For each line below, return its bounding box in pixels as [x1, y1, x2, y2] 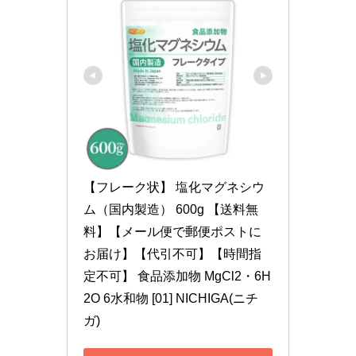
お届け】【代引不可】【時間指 [83, 247, 261, 261]
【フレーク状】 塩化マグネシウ [83, 180, 265, 195]
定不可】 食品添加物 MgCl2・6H [83, 269, 271, 284]
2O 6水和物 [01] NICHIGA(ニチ [83, 292, 258, 306]
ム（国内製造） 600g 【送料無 [83, 203, 258, 217]
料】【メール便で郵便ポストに [83, 225, 261, 239]
